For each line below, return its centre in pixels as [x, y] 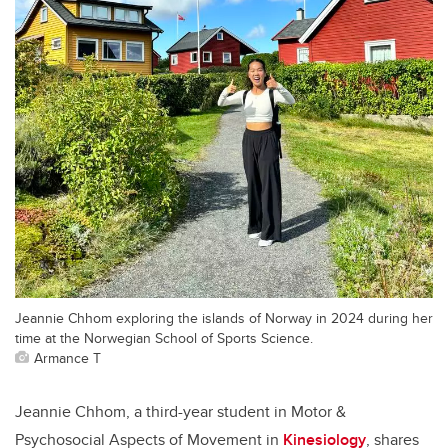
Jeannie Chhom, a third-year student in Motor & [180, 411]
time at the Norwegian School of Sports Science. [164, 337]
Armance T [67, 357]
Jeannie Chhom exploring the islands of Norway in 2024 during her [224, 317]
